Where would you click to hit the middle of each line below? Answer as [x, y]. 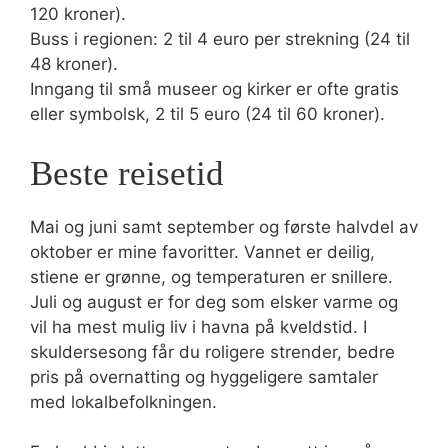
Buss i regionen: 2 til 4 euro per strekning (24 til [220, 39]
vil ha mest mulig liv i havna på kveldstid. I [198, 326]
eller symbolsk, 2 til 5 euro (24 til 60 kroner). [207, 114]
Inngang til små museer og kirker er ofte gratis [214, 89]
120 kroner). [78, 14]
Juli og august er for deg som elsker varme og [214, 301]
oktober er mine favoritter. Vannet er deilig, [202, 251]
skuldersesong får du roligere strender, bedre [212, 351]
